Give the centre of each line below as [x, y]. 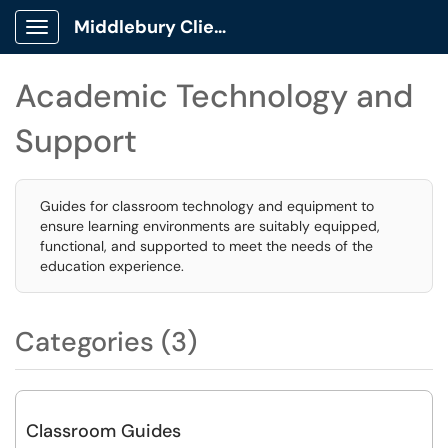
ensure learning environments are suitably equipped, [210, 226]
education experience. [112, 266]
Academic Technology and [214, 96]
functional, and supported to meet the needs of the [206, 246]
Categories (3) [106, 341]
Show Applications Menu [115, 43]
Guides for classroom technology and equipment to [207, 206]
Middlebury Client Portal [220, 27]
